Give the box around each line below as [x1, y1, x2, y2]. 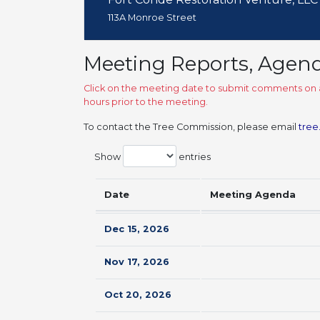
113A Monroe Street [108, 12, 196, 23]
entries [176, 151, 211, 162]
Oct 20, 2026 [104, 289, 171, 300]
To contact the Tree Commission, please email [84, 121, 299, 132]
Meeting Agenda [210, 189, 296, 200]
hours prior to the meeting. [84, 96, 208, 107]
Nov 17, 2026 [104, 256, 169, 267]
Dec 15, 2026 [104, 224, 169, 234]
